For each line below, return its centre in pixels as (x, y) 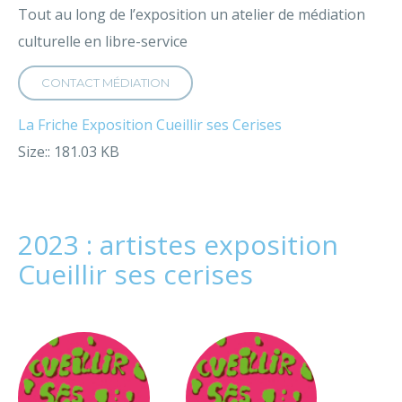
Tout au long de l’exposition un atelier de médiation (192, 14)
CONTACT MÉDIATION (105, 83)
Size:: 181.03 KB (69, 152)
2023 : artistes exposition (178, 245)
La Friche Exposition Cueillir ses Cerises (150, 125)
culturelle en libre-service (103, 41)
